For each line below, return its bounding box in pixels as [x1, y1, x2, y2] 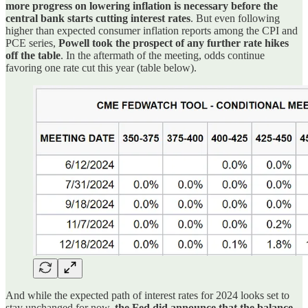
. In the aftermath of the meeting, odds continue [60, 49, 265, 61]
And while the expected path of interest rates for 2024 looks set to [5, 289, 289, 301]
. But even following [190, 12, 280, 24]
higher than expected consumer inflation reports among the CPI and [5, 24, 298, 36]
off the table [5, 49, 60, 61]
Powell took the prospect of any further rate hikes [58, 36, 289, 49]
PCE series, [5, 36, 58, 49]
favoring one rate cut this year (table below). [5, 61, 197, 74]
